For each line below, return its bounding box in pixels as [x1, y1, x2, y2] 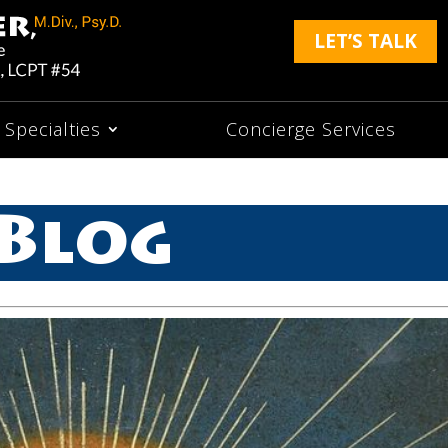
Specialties [5, 117, 102, 141]
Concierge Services [226, 117, 397, 141]
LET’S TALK [313, 28, 417, 54]
